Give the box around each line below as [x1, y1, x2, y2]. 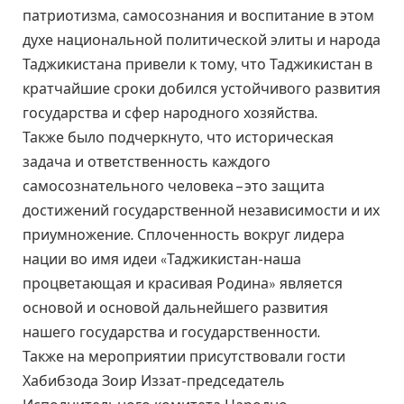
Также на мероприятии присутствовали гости [23, 348, 345, 366]
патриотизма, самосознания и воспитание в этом [23, 7, 374, 25]
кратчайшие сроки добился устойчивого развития [23, 80, 381, 98]
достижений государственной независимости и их [23, 202, 380, 220]
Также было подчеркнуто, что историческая [23, 129, 334, 147]
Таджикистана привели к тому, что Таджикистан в [23, 56, 372, 74]
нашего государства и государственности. [23, 324, 320, 342]
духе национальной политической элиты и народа [23, 32, 381, 50]
